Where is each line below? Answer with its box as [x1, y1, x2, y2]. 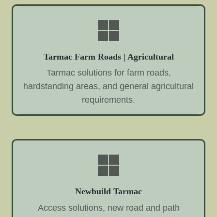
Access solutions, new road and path [37, 203, 180, 213]
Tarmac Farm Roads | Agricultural [43, 51, 174, 62]
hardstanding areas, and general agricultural [23, 81, 194, 92]
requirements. [82, 95, 135, 105]
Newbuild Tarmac [75, 186, 142, 197]
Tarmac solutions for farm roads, [46, 68, 171, 78]
